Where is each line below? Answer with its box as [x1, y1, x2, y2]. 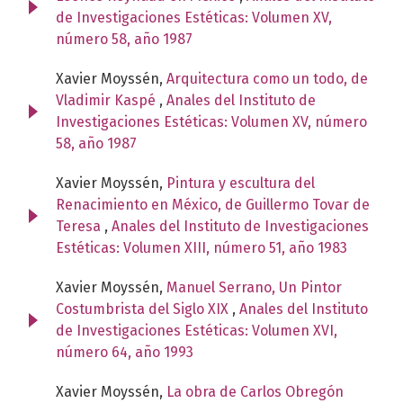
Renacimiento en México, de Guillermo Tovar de [56, 195, 370, 213]
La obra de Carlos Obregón [166, 382, 344, 400]
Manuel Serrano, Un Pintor [166, 278, 342, 296]
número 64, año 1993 [56, 343, 193, 361]
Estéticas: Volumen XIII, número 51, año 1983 [56, 238, 347, 256]
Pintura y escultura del [166, 174, 315, 192]
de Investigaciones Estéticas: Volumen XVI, [56, 321, 337, 339]
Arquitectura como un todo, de [166, 69, 368, 87]
